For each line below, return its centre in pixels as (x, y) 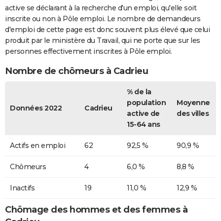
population (146, 103)
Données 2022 (36, 108)
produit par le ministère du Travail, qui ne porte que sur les (103, 41)
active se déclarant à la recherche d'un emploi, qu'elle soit (101, 8)
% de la (139, 92)
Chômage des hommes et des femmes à (96, 210)
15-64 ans (144, 125)
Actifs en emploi (37, 146)
